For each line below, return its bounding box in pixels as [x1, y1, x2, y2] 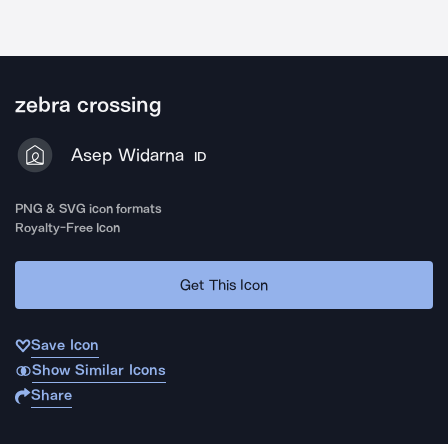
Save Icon [31, 336, 99, 354]
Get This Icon [180, 275, 268, 294]
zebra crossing [15, 92, 163, 118]
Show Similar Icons [31, 361, 166, 379]
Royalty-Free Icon [15, 220, 121, 235]
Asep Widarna [71, 144, 184, 166]
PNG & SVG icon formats [15, 201, 163, 216]
